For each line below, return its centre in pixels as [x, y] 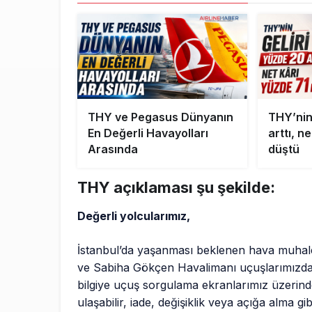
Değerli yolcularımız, [134, 216]
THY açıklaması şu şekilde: [176, 187]
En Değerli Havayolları [148, 133]
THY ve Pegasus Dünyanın [161, 117]
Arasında [113, 149]
